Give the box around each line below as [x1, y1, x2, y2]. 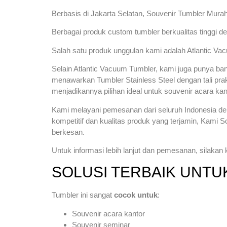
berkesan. [52, 127, 85, 136]
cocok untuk [114, 191, 158, 200]
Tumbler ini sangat [52, 191, 114, 200]
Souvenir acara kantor [72, 209, 145, 218]
